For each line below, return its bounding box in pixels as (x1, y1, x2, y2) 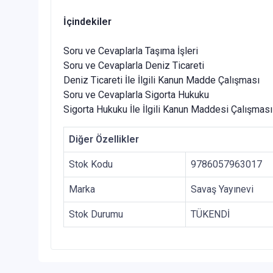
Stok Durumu (69, 208, 123, 221)
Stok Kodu (69, 158, 113, 171)
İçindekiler (63, 16, 112, 28)
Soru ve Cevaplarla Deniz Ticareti (63, 60, 204, 72)
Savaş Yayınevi (191, 183, 253, 196)
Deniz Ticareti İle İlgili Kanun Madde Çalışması (63, 74, 260, 87)
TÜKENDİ (191, 208, 230, 221)
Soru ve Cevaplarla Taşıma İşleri (63, 45, 198, 57)
